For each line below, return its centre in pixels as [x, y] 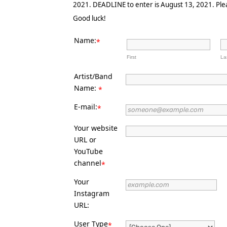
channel [88, 163]
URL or [85, 140]
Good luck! [90, 18]
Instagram [92, 193]
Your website [96, 128]
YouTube [89, 151]
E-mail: [86, 107]
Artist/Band [93, 76]
